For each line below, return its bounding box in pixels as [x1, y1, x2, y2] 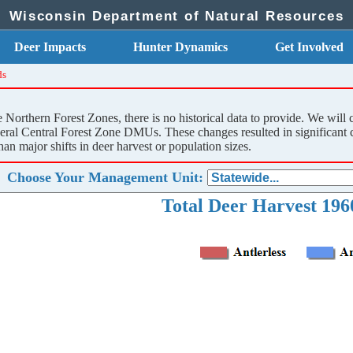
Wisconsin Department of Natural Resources [9, 8, 344, 24]
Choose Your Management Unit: [6, 169, 203, 185]
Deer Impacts [14, 40, 86, 54]
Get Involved [275, 40, 344, 54]
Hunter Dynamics [133, 40, 228, 54]
